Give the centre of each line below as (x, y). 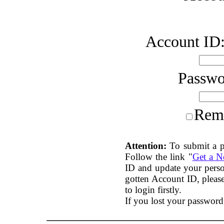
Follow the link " (159, 157)
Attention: (146, 146)
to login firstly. (153, 190)
